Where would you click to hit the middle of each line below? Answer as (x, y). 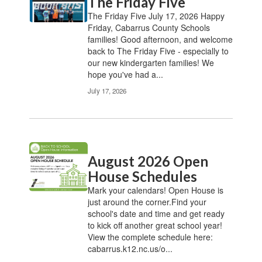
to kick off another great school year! (155, 225)
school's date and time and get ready (156, 213)
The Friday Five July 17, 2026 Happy (156, 16)
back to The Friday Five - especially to (158, 51)
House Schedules (142, 176)
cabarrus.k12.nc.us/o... (130, 249)
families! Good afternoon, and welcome (160, 39)
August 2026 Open (148, 161)
